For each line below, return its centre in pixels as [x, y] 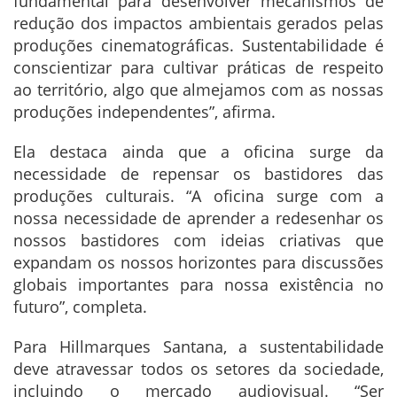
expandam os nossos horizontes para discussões [198, 263]
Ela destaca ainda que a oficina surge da [198, 152]
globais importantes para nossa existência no [198, 285]
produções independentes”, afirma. [144, 112]
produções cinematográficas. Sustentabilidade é [198, 46]
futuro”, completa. [80, 307]
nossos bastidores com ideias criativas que [198, 241]
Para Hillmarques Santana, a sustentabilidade [198, 347]
